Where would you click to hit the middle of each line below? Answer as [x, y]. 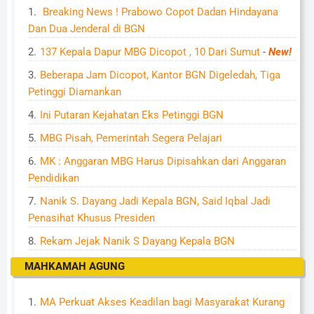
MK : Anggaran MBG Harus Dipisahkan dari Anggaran [163, 161]
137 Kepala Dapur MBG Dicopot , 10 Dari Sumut [150, 52]
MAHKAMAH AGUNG [75, 266]
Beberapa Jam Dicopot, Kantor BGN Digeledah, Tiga [160, 75]
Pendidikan [54, 178]
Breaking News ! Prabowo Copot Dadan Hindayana [159, 12]
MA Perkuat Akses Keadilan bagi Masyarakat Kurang [162, 302]
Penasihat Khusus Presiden [91, 218]
